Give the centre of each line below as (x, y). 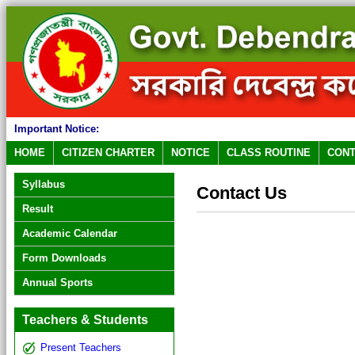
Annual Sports (57, 282)
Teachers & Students (85, 319)
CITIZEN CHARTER (108, 153)
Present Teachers (81, 347)
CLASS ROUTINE (269, 153)
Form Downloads (64, 258)
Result (38, 209)
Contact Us (242, 193)
